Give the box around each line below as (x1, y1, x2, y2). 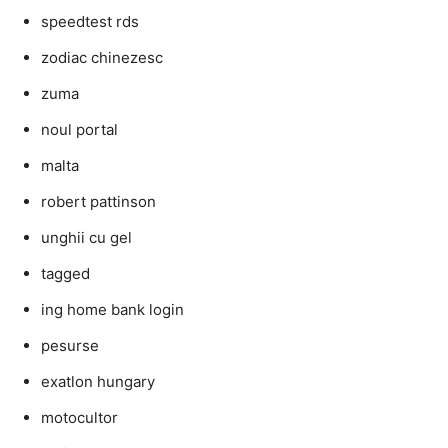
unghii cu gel (41, 228, 132, 247)
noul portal (41, 120, 118, 139)
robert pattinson (41, 192, 156, 211)
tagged (41, 264, 90, 283)
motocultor (41, 408, 118, 427)
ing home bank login (41, 300, 184, 319)
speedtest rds (41, 12, 139, 31)
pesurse (41, 336, 99, 355)
